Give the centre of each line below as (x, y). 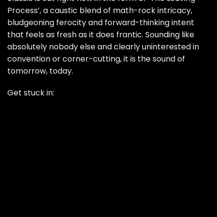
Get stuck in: (31, 93)
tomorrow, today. (40, 71)
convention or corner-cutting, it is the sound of (96, 59)
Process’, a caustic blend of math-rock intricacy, (100, 10)
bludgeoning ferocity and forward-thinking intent (101, 22)
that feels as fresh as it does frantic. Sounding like (101, 34)
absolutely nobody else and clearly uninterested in (103, 46)
